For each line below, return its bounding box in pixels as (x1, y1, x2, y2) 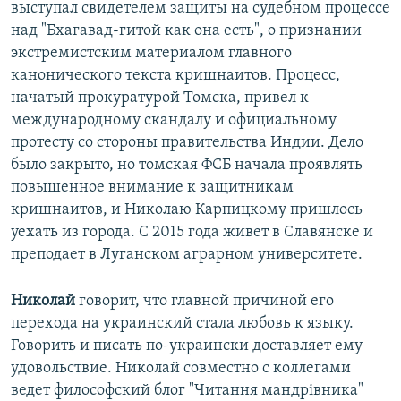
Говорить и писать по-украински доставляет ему (11, 337, 363, 355)
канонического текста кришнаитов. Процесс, (11, 67, 340, 85)
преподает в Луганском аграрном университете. (11, 246, 363, 264)
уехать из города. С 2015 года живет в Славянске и (11, 224, 373, 242)
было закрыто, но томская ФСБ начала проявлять (11, 157, 363, 175)
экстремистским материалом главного (11, 45, 292, 63)
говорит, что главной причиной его (75, 293, 334, 311)
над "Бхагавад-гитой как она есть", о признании (11, 22, 362, 40)
